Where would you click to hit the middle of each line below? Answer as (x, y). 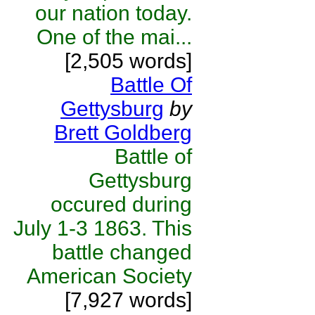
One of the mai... (114, 37)
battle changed (122, 252)
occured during (121, 204)
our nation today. (114, 13)
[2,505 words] (128, 61)
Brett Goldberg (123, 133)
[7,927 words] (128, 300)
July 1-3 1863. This (103, 228)
